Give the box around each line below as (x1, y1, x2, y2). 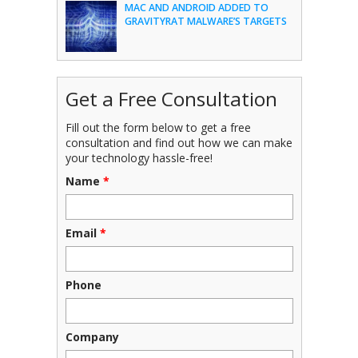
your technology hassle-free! (65, 149, 213, 165)
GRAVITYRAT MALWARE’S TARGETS (124, 14, 287, 28)
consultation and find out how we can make (65, 134, 292, 150)
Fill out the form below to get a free (65, 119, 251, 135)
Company (65, 328, 119, 344)
